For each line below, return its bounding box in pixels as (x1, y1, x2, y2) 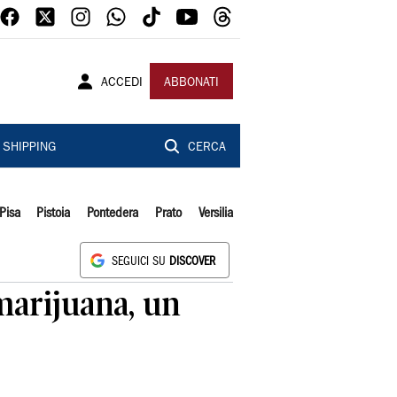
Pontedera (87, 207, 139, 220)
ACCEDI (101, 77, 143, 90)
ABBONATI (164, 77, 219, 90)
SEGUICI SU (112, 257, 169, 267)
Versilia (198, 207, 233, 220)
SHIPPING (2, 142, 56, 154)
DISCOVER (169, 257, 215, 267)
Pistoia (36, 207, 71, 220)
